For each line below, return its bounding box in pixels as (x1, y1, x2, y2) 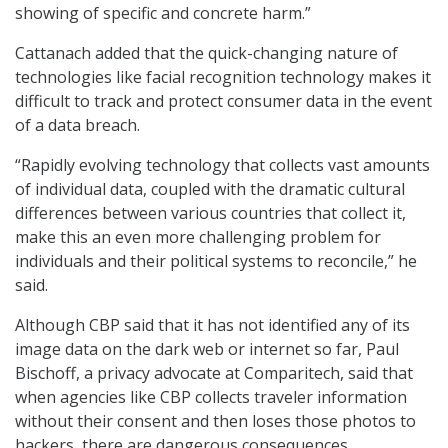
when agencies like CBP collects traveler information (15, 386, 407, 409)
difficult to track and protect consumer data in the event (15, 90, 432, 113)
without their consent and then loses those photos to (15, 410, 416, 433)
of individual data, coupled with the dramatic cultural (15, 178, 405, 201)
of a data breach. (15, 114, 140, 137)
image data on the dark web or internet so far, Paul (15, 338, 399, 361)
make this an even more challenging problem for (15, 226, 381, 249)
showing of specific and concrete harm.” (15, 2, 311, 25)
